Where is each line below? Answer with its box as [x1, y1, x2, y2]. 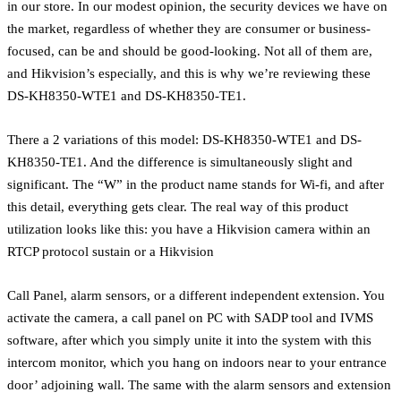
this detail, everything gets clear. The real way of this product [7, 198, 348, 214]
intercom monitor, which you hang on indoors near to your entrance [7, 354, 387, 370]
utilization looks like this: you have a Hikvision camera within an [7, 220, 371, 236]
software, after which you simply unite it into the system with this [7, 331, 371, 347]
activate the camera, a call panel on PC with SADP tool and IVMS [7, 309, 373, 325]
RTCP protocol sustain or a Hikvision [7, 243, 214, 259]
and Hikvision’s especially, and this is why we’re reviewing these [7, 64, 371, 81]
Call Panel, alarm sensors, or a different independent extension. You [7, 286, 385, 303]
